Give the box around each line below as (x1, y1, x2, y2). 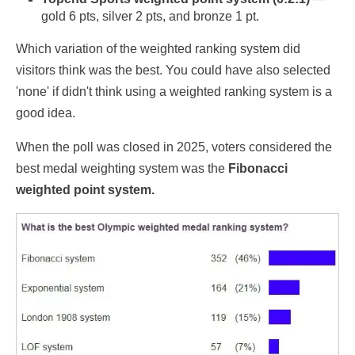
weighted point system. (16, 183, 155, 197)
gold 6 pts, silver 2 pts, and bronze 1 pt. (41, 10, 259, 24)
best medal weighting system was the (16, 162, 228, 176)
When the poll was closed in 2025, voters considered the (16, 140, 332, 155)
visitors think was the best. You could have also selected (16, 63, 330, 78)
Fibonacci (228, 162, 288, 176)
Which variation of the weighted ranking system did (16, 42, 300, 56)
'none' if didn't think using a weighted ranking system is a (16, 85, 332, 99)
